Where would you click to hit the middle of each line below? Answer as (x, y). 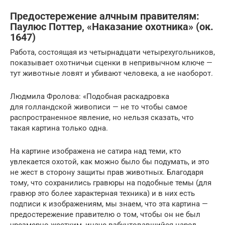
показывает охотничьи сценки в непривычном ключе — (111, 63)
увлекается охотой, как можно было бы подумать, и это (110, 162)
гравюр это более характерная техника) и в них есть (102, 194)
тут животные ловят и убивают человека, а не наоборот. (111, 74)
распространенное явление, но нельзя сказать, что (102, 118)
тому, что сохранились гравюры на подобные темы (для (111, 183)
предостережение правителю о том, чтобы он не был (105, 215)
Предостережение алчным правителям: (105, 16)
